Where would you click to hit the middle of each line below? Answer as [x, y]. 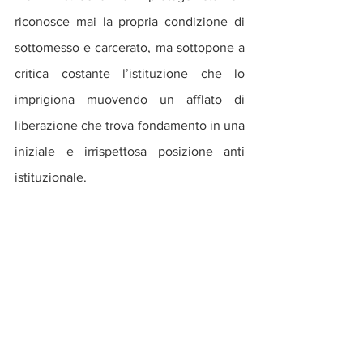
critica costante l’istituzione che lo [130, 73]
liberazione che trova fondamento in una [130, 125]
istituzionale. [51, 177]
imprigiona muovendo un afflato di [130, 99]
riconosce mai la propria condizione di [130, 21]
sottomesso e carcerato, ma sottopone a [130, 47]
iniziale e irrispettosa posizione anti [130, 151]
